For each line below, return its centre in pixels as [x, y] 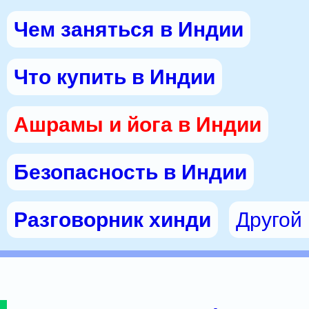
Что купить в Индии [114, 77]
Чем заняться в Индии [129, 29]
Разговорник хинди [112, 220]
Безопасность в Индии [130, 172]
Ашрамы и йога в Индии [138, 124]
